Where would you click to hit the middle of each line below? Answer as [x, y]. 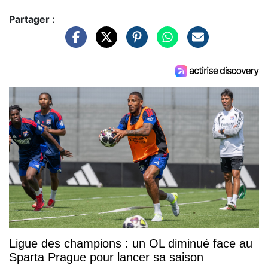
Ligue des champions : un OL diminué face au [131, 243]
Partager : [32, 19]
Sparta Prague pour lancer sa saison [106, 257]
